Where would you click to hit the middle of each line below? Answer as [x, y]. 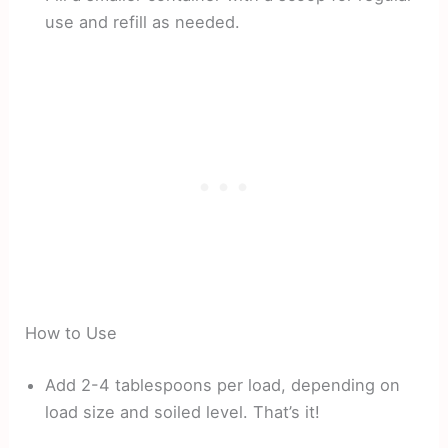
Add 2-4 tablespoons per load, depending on [223, 384]
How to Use [71, 333]
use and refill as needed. [143, 21]
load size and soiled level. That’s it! [183, 411]
